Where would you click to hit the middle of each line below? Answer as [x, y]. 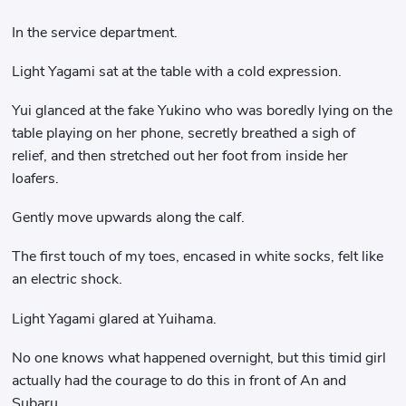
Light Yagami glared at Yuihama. [115, 319]
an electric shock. [68, 280]
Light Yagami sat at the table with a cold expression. [177, 71]
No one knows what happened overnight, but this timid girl [199, 358]
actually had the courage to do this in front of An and [179, 380]
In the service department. [95, 32]
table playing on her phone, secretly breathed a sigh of [184, 134]
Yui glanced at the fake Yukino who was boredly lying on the [203, 111]
